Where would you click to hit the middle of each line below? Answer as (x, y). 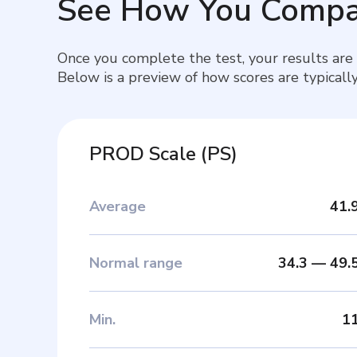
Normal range (136, 263)
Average (118, 206)
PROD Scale (143, 153)
